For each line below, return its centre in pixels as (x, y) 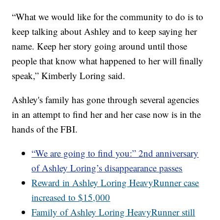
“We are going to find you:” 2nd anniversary (115, 153)
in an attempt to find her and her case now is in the (107, 114)
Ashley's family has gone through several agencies (106, 100)
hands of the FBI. (45, 129)
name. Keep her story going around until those (100, 46)
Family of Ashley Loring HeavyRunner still (113, 212)
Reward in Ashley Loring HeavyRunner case (115, 183)
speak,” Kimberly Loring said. (69, 76)
